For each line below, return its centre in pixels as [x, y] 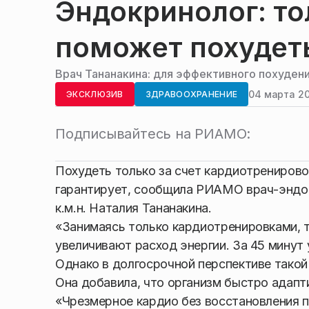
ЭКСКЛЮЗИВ [95, 94]
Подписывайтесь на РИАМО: [153, 134]
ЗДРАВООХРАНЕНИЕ [191, 94]
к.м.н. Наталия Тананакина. [133, 208]
